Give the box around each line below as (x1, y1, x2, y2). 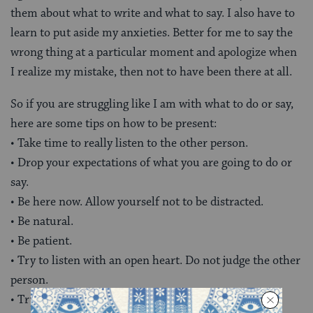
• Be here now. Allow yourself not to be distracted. (10, 194, 263, 210)
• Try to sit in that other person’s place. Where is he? (10, 291, 278, 307)
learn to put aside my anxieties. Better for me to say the (10, 24, 293, 41)
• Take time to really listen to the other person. (10, 135, 248, 151)
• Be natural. (10, 213, 73, 229)
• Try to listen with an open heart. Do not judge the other (10, 252, 300, 268)
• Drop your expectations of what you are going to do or (10, 154, 292, 170)
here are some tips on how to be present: (10, 115, 217, 131)
